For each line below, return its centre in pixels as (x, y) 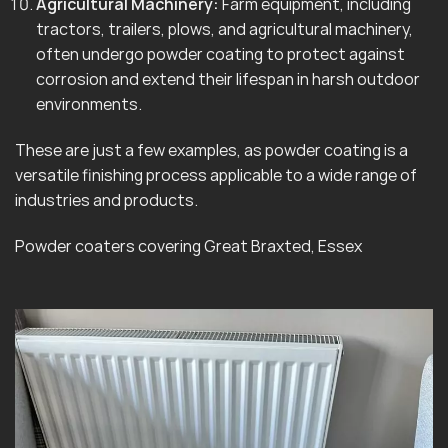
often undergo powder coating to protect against (220, 54)
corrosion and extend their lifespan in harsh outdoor (227, 79)
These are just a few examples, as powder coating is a (211, 149)
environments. (88, 104)
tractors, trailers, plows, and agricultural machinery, (224, 29)
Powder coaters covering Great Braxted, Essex (188, 245)
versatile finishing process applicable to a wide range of (216, 174)
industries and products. (106, 199)
